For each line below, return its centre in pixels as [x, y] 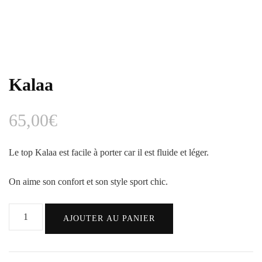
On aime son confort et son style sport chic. [88, 181]
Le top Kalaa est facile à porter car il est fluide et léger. [109, 152]
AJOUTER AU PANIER [109, 218]
